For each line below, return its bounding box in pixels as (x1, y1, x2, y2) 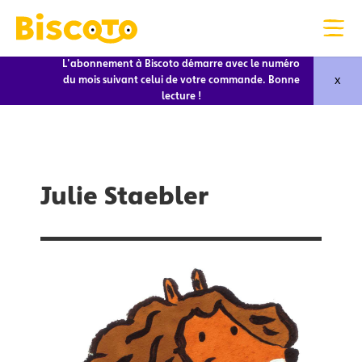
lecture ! (161, 92, 201, 102)
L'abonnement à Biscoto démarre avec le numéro (62, 60, 300, 69)
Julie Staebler (40, 187, 208, 211)
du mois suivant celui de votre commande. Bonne (62, 76, 300, 86)
